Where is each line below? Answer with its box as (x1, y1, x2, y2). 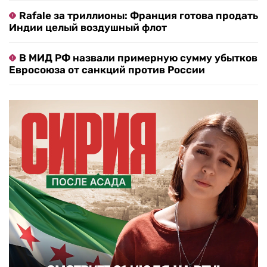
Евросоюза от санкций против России (9, 64, 205, 76)
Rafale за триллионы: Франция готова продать (19, 10, 258, 22)
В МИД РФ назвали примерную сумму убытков (19, 52, 257, 64)
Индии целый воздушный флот (9, 21, 167, 34)
